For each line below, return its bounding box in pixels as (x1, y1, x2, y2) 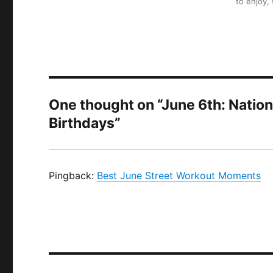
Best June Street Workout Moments (97, 169, 261, 182)
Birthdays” (49, 114, 121, 132)
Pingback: (49, 169, 97, 182)
